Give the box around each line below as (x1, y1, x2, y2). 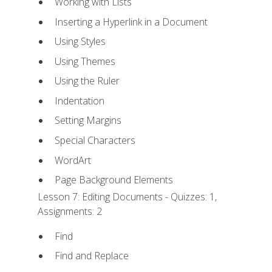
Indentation (54, 93, 104, 107)
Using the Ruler (54, 74, 120, 88)
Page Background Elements (54, 173, 173, 187)
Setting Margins (54, 114, 121, 127)
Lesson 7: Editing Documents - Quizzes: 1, (38, 190, 217, 204)
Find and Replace (54, 249, 129, 263)
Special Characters (54, 133, 135, 147)
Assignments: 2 (38, 205, 103, 219)
